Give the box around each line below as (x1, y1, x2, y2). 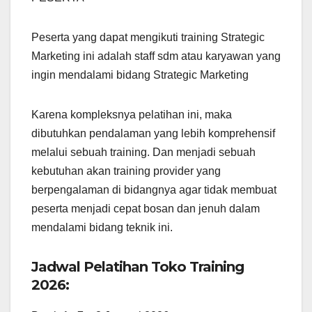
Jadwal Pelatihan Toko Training (31, 258, 244, 276)
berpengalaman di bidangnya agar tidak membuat (31, 184, 276, 196)
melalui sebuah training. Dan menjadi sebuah (31, 146, 256, 159)
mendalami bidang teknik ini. (31, 221, 173, 234)
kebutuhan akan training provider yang (31, 165, 221, 178)
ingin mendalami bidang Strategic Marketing (31, 69, 249, 81)
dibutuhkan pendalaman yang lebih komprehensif (31, 127, 275, 140)
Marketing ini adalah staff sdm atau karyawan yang (31, 50, 281, 63)
